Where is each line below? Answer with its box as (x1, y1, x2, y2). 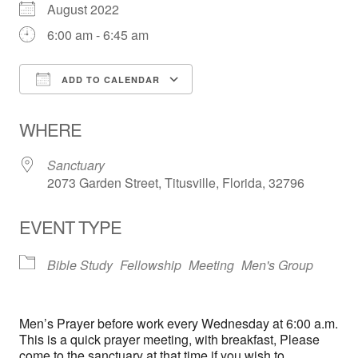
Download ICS (47, 99, 130, 118)
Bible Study (47, 256, 113, 275)
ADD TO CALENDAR (58, 74, 160, 86)
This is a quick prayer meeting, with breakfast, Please (19, 330, 320, 349)
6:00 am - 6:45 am (47, 26, 149, 45)
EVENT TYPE (19, 214, 121, 240)
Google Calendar (208, 99, 305, 118)
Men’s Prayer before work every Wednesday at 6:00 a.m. (19, 314, 338, 333)
